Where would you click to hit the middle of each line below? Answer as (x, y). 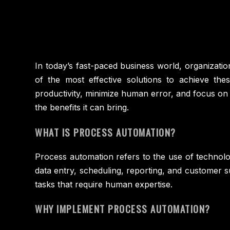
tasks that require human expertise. (104, 184)
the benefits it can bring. (82, 108)
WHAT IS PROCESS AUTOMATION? (106, 132)
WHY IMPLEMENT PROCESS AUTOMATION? (123, 209)
